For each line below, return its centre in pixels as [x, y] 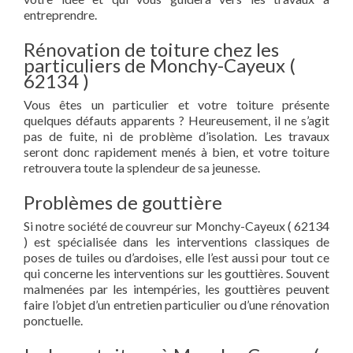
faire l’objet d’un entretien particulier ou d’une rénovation [176, 305]
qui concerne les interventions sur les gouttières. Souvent [176, 273]
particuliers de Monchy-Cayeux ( [160, 65]
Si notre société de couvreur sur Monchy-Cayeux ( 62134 [176, 226]
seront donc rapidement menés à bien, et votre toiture [176, 152]
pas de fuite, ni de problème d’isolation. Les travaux [176, 136]
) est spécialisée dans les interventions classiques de [176, 242]
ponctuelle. [53, 320]
